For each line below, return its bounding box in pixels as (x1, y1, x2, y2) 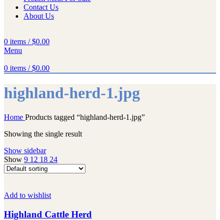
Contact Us (24, 3, 58, 11)
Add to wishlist (4, 191, 51, 199)
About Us (24, 12, 54, 20)
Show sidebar (4, 146, 46, 155)
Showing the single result (4, 129, 82, 138)
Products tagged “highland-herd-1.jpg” (25, 112, 145, 121)
